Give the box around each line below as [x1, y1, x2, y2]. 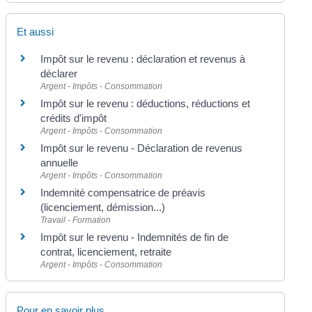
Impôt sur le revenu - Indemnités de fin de [40, 231, 229, 244]
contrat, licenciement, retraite [40, 246, 172, 258]
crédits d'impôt [40, 112, 107, 125]
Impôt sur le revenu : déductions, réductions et [40, 97, 251, 110]
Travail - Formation [40, 215, 111, 226]
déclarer [40, 68, 78, 80]
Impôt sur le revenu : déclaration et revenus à [40, 53, 246, 65]
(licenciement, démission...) [40, 201, 166, 214]
